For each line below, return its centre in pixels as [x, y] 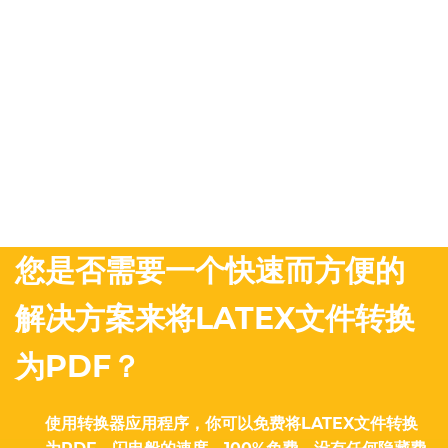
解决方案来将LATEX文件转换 [215, 319]
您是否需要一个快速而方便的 [210, 271]
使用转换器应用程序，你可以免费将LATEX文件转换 [231, 424]
